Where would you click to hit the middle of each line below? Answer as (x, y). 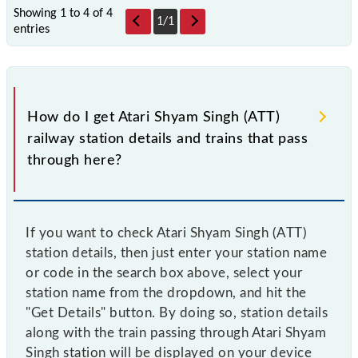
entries (32, 29)
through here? (75, 160)
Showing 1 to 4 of (60, 13)
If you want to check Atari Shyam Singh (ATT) (166, 233)
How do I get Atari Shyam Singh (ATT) (153, 117)
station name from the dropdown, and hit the (166, 292)
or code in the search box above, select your (164, 272)
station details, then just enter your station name (176, 253)
